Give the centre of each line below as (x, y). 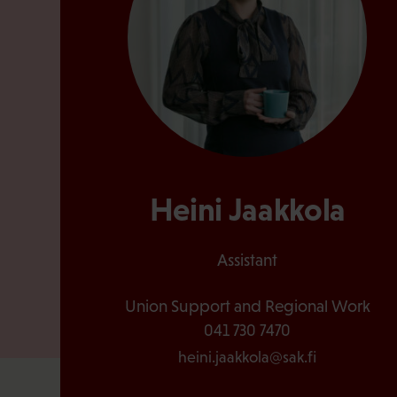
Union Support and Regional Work (247, 306)
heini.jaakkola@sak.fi (248, 357)
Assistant (248, 260)
